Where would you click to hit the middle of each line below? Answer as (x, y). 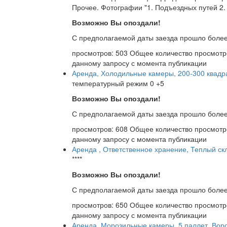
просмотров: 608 (101, 129)
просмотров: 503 (101, 53)
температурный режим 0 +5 (118, 83)
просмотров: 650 (101, 205)
